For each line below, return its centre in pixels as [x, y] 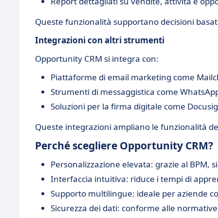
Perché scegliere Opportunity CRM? [124, 145]
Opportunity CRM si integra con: [97, 59]
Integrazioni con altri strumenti [100, 40]
